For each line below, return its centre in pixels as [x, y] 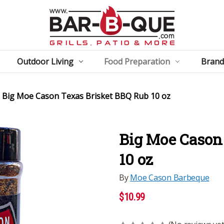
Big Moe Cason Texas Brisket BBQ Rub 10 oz [86, 96]
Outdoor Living [45, 61]
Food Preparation [137, 61]
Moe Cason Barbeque [170, 177]
